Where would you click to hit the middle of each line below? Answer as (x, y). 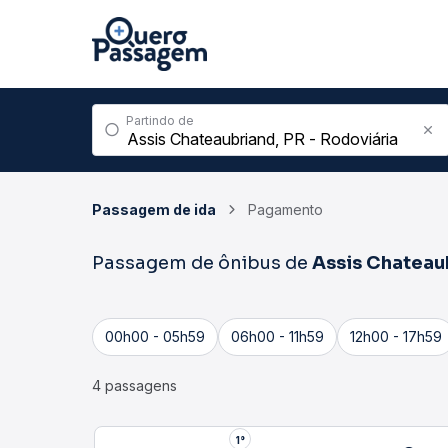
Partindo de (160, 120)
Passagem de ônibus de (202, 263)
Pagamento (285, 209)
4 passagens (134, 385)
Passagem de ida (154, 209)
